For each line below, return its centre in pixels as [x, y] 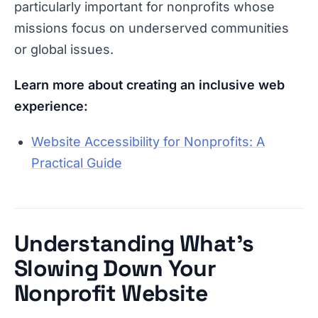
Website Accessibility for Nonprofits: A [148, 142]
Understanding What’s [134, 243]
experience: [51, 106]
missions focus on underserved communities [152, 28]
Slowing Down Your [115, 268]
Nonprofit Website [111, 293]
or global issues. [64, 49]
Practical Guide [77, 163]
